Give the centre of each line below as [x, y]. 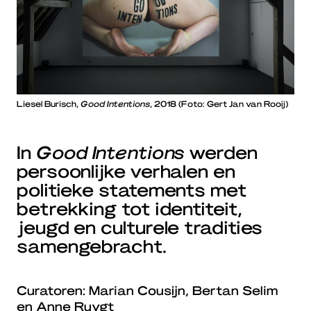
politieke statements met [132, 190]
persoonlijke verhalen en [126, 171]
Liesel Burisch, [49, 104]
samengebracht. [92, 246]
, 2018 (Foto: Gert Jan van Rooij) [219, 104]
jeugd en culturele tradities [140, 227]
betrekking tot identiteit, [129, 208]
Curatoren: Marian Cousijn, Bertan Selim [147, 290]
